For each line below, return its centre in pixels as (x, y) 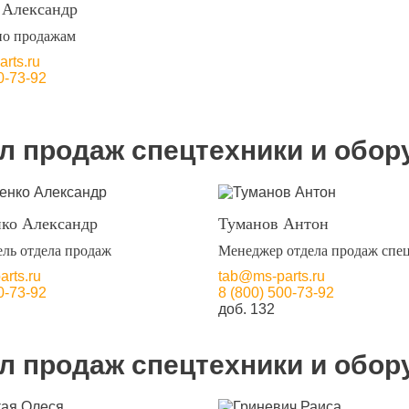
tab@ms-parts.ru (271, 276)
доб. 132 (246, 309)
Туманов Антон (273, 224)
